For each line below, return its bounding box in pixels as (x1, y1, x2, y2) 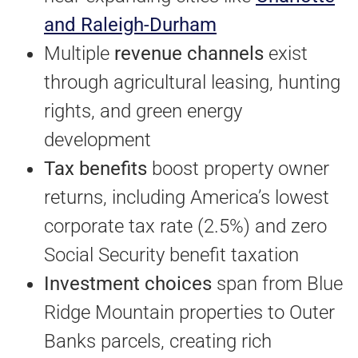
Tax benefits (44, 157, 147, 180)
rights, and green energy (44, 99, 242, 122)
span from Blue (212, 272, 343, 295)
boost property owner (147, 157, 329, 180)
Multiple (44, 42, 114, 65)
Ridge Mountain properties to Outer (44, 300, 335, 324)
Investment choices (44, 272, 212, 295)
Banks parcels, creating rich (44, 329, 272, 352)
